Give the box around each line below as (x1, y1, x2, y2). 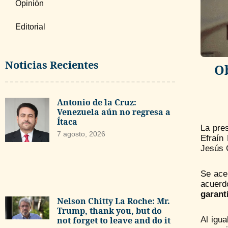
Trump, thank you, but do (56, 205, 162, 216)
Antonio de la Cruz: (56, 97, 136, 108)
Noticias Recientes (5, 58, 99, 72)
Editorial (15, 22, 45, 31)
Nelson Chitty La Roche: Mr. (56, 195, 170, 207)
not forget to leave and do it (56, 214, 170, 226)
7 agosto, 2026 (56, 130, 105, 138)
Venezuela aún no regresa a (56, 106, 170, 118)
